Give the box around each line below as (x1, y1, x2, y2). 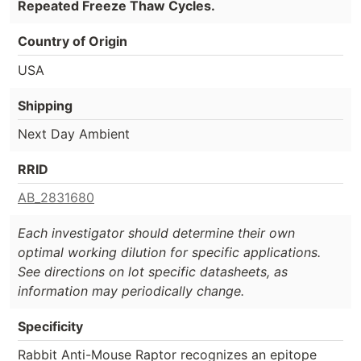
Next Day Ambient (18, 126, 130, 143)
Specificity (18, 318, 83, 335)
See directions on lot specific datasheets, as (18, 263, 288, 280)
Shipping (18, 98, 73, 114)
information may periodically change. (18, 283, 244, 300)
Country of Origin (18, 32, 127, 49)
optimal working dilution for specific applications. (18, 244, 321, 261)
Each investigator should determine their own (18, 225, 295, 242)
